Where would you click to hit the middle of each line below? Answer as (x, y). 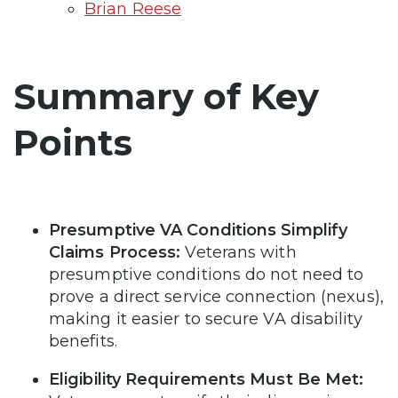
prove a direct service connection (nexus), (216, 296)
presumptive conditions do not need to (207, 274)
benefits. (83, 341)
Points (73, 142)
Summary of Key (166, 96)
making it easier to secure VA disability (206, 318)
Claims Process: (115, 252)
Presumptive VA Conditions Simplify (199, 230)
